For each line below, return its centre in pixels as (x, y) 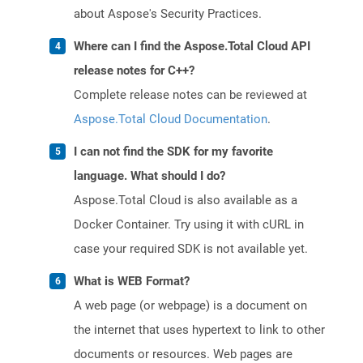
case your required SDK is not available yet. (191, 249)
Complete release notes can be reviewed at (190, 95)
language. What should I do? (149, 176)
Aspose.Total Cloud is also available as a (186, 201)
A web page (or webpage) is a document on (190, 306)
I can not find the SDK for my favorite (173, 152)
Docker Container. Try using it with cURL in (189, 225)
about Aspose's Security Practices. (168, 14)
